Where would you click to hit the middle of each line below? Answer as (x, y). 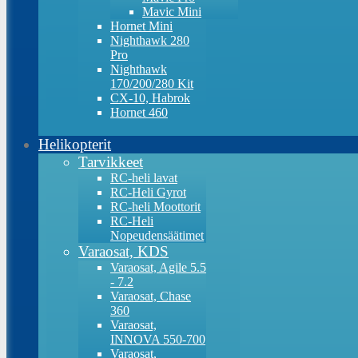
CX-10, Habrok (150, 98)
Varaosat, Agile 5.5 (158, 267)
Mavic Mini (172, 12)
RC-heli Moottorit (155, 207)
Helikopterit (75, 144)
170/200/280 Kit (152, 84)
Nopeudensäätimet (157, 235)
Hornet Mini (141, 26)
